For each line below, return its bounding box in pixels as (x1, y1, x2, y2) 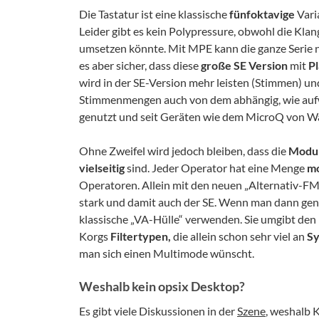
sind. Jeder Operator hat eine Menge (125, 160, 307, 174)
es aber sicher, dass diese (79, 58, 201, 72)
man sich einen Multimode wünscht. (79, 246, 254, 260)
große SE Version (201, 58, 288, 72)
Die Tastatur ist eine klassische (79, 6, 229, 21)
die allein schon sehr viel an (171, 229, 307, 243)
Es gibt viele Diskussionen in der (79, 303, 237, 318)
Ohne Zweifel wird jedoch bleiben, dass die (79, 143, 288, 157)
